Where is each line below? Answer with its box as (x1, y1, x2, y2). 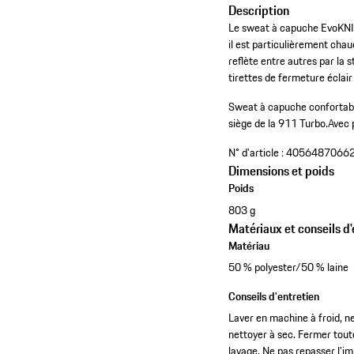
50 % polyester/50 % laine (228, 258, 349, 277)
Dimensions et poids (228, 161, 335, 181)
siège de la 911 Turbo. (228, 115, 329, 133)
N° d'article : (228, 144, 284, 162)
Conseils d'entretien (228, 288, 320, 306)
